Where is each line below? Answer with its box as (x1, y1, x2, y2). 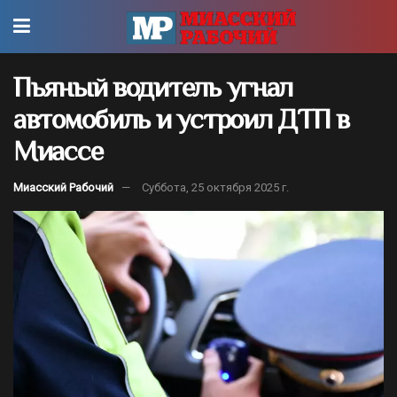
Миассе (13, 135, 103, 167)
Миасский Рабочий (13, 180, 113, 194)
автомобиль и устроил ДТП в (13, 103, 349, 135)
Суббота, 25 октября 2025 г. (142, 180, 289, 194)
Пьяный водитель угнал (13, 71, 293, 103)
